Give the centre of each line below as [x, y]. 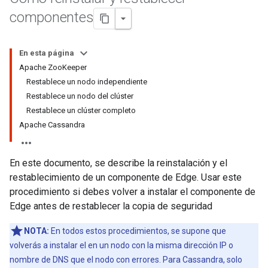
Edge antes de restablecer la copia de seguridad [111, 206]
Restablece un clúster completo [81, 110]
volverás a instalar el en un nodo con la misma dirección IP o [121, 245]
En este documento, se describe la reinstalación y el [118, 163]
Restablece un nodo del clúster [80, 96]
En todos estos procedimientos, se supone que [138, 231]
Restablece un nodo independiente [87, 82]
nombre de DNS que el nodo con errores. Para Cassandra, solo [126, 260]
